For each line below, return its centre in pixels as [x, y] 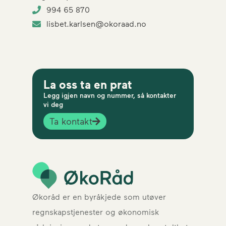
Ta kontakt [71, 121]
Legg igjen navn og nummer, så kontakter [110, 95]
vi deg [53, 104]
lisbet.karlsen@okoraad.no [97, 24]
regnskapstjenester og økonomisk [96, 212]
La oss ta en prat [88, 84]
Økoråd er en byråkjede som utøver [99, 197]
